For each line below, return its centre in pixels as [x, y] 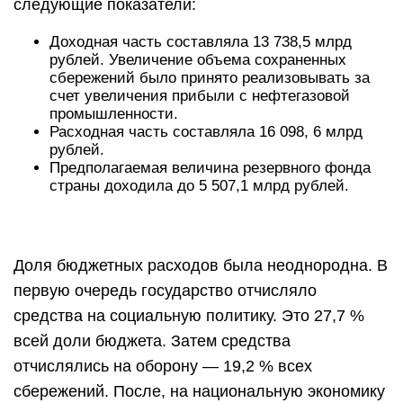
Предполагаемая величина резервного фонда [210, 168]
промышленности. [114, 114]
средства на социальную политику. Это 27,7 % [189, 316]
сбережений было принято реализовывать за [210, 78]
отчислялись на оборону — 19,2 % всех [163, 366]
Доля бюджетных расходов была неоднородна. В [201, 265]
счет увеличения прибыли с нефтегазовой [200, 96]
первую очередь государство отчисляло [165, 291]
